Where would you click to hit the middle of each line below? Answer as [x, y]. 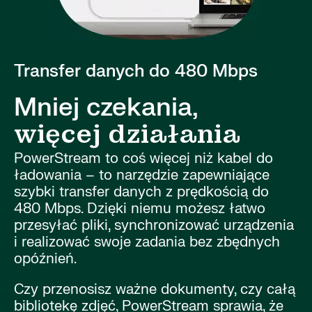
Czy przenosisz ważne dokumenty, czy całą [155, 289]
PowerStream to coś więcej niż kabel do [143, 158]
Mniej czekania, [106, 107]
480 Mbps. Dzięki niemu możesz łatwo [140, 208]
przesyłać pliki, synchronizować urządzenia [154, 225]
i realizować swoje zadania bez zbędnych [147, 242]
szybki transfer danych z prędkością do [141, 192]
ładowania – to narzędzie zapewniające [142, 175]
